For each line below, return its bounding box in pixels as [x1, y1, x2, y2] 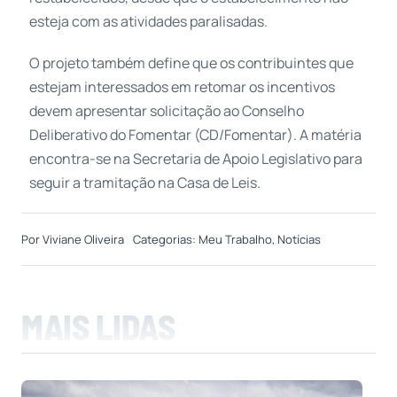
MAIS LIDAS [20, 306, 175, 348]
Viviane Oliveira [42, 231, 124, 248]
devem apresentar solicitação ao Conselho [28, 101, 304, 121]
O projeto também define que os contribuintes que [28, 53, 354, 74]
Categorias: [132, 231, 198, 248]
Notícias [276, 231, 321, 248]
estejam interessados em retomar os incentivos [28, 77, 335, 97]
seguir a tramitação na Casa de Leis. [28, 173, 261, 193]
